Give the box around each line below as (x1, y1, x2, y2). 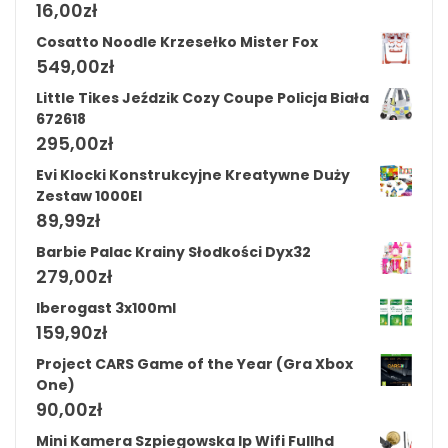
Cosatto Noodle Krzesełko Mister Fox (36, 32, 318, 53)
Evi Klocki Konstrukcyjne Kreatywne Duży (36, 165, 350, 186)
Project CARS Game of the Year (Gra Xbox (36, 354, 353, 375)
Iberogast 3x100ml (36, 298, 176, 319)
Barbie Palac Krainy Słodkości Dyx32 (36, 242, 311, 263)
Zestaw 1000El (36, 186, 142, 207)
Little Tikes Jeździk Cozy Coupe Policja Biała (36, 88, 369, 109)
